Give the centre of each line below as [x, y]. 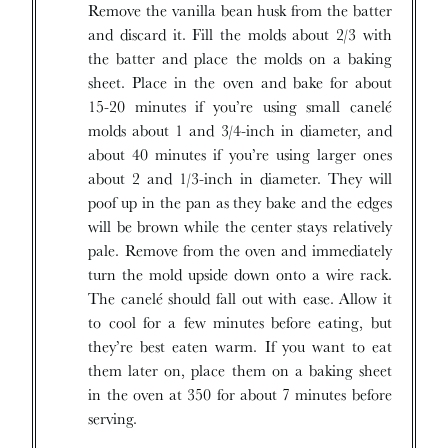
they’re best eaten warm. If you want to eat [240, 346]
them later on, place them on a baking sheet [240, 370]
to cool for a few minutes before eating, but [240, 322]
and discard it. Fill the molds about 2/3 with [240, 34]
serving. [113, 418]
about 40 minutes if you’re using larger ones [240, 154]
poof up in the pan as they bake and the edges [240, 202]
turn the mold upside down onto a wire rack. [240, 274]
